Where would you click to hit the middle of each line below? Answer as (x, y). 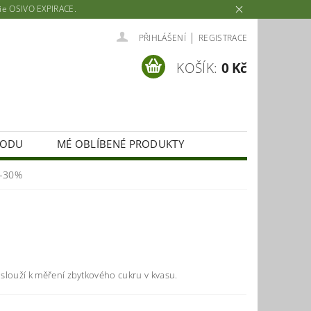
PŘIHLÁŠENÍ (162, 37)
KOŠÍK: (197, 68)
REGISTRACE (223, 37)
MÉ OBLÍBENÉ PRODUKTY (120, 144)
